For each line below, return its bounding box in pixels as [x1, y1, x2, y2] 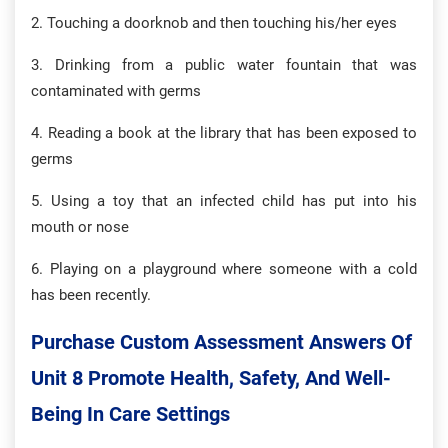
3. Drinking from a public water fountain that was [31, 56, 417, 74]
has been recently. [31, 286, 151, 304]
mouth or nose [31, 218, 129, 236]
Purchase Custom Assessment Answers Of [31, 330, 412, 354]
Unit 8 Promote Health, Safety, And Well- [31, 366, 391, 390]
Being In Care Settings [31, 402, 230, 426]
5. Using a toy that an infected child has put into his [31, 192, 417, 210]
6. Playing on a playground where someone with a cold [31, 260, 417, 278]
